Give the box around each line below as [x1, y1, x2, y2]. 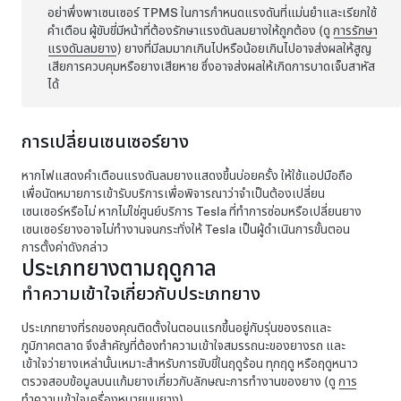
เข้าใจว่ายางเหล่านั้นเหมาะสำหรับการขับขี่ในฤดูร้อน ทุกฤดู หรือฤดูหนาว [21, 356, 358, 371]
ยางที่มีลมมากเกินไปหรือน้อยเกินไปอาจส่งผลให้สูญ [122, 41, 372, 56]
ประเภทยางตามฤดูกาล [21, 255, 217, 282]
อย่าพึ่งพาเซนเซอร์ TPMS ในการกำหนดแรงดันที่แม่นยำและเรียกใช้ [47, 5, 378, 21]
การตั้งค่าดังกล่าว [21, 240, 108, 255]
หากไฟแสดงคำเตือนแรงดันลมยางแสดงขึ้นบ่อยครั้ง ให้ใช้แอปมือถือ [21, 168, 353, 183]
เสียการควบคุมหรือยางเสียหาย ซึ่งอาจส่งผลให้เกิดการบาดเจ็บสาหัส [47, 59, 376, 74]
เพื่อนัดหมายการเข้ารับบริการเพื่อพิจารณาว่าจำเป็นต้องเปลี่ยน [21, 186, 325, 201]
